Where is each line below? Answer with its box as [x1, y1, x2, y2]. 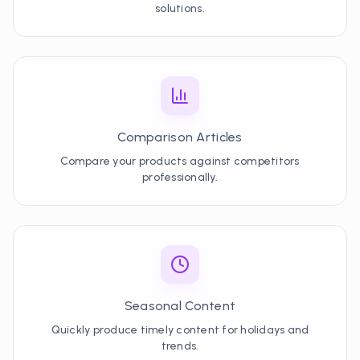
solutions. [155, 2, 205, 15]
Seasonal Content [124, 298, 236, 313]
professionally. [142, 170, 218, 184]
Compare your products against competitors [60, 154, 300, 168]
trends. [161, 339, 199, 353]
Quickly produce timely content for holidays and [51, 323, 309, 337]
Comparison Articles [117, 129, 243, 145]
